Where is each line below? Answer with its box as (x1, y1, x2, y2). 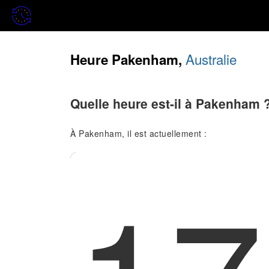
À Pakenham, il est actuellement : (70, 127, 207, 139)
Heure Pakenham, (70, 50, 186, 69)
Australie (186, 49, 237, 68)
